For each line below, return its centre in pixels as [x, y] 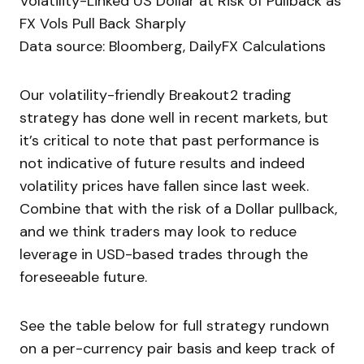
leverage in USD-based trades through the [164, 255]
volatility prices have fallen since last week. [164, 186]
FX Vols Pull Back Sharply [103, 24]
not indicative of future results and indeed [162, 164]
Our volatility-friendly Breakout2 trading [156, 95]
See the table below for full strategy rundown [174, 326]
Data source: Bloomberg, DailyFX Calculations [173, 47]
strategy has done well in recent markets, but [174, 118]
